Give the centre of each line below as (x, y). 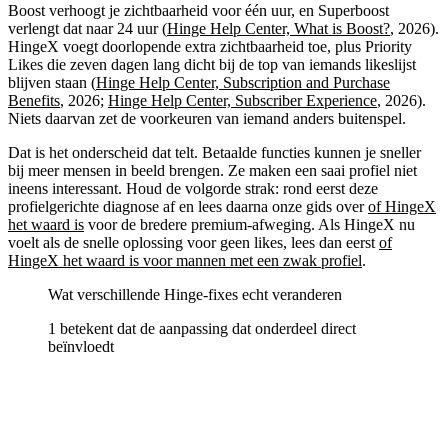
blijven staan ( (52, 82)
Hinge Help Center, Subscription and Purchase (243, 82)
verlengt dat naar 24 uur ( (87, 28)
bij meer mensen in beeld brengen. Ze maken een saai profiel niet (212, 170)
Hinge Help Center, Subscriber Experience (242, 100)
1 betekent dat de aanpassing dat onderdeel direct (202, 328)
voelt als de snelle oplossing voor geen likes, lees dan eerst (193, 242)
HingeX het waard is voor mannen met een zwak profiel (185, 260)
